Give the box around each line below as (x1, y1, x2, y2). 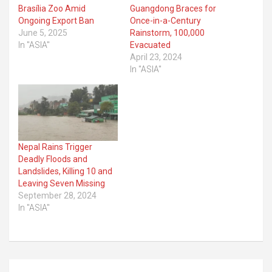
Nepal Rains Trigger (18, 142, 92, 152)
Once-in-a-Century (130, 15, 201, 25)
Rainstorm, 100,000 (130, 27, 205, 38)
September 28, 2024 (18, 191, 97, 201)
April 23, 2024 (130, 52, 182, 62)
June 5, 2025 (18, 27, 67, 38)
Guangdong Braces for (130, 3, 216, 13)
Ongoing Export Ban (18, 15, 94, 25)
